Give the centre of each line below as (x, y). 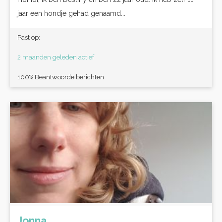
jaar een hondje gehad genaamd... (71, 13)
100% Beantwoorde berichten (61, 77)
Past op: (29, 37)
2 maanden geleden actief (56, 57)
